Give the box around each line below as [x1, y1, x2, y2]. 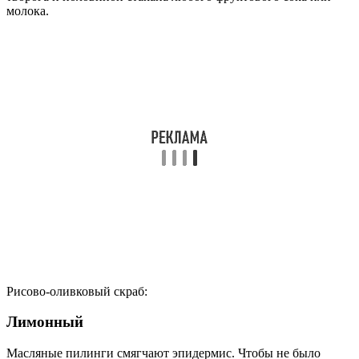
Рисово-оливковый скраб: [6, 284, 147, 298]
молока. [6, 3, 49, 18]
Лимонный [6, 313, 83, 331]
